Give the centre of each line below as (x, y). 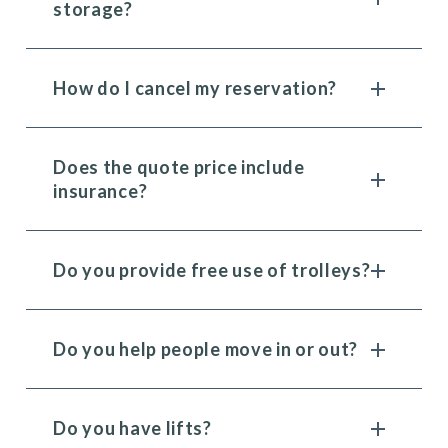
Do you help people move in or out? (206, 349)
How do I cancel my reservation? (195, 88)
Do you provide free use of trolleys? (212, 270)
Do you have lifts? (132, 428)
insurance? (100, 191)
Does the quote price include (179, 167)
